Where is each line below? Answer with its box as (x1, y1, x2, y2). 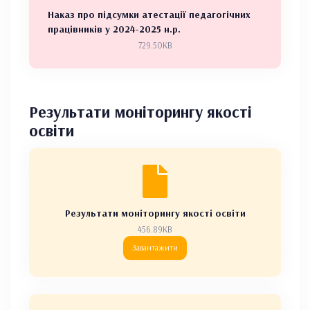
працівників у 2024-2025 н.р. (48, 22, 181, 35)
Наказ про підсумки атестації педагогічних (48, 8, 250, 21)
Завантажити (132, 242, 178, 253)
